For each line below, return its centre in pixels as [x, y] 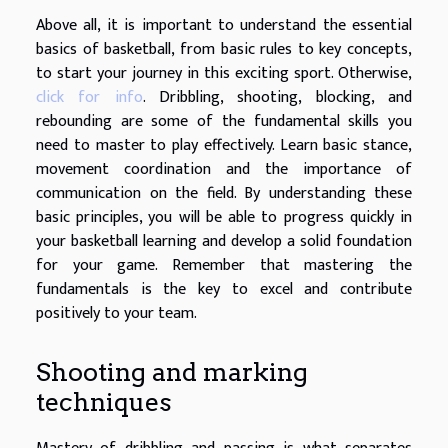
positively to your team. [116, 313]
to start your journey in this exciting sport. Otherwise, [224, 73]
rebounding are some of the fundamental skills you [224, 121]
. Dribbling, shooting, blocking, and [277, 97]
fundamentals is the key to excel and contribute [224, 289]
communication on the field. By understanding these [224, 193]
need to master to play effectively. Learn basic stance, [224, 145]
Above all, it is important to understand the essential [224, 25]
